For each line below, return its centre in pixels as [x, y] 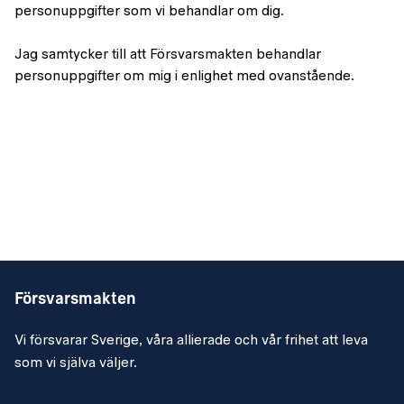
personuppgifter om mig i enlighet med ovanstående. [184, 77]
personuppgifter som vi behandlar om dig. [149, 12]
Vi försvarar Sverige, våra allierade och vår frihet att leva [191, 341]
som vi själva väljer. [76, 363]
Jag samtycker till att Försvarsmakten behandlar [168, 55]
